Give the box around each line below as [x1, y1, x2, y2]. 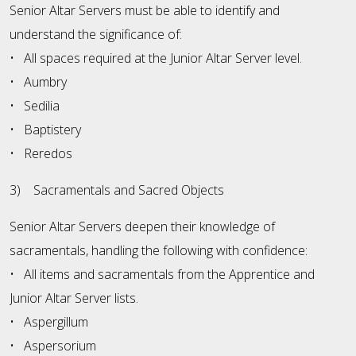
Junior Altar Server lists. [10, 289, 138, 308]
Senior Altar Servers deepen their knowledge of [10, 218, 275, 236]
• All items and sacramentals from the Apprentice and [10, 265, 315, 284]
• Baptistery [10, 121, 81, 139]
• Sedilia [10, 97, 60, 115]
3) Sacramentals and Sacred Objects [10, 181, 224, 199]
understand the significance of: [10, 25, 182, 44]
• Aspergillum [10, 313, 88, 331]
